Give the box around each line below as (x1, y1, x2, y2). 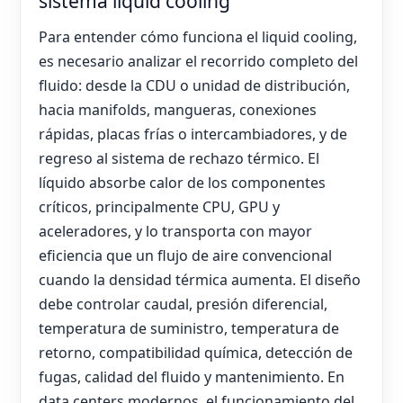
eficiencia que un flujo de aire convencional (39, 245, 332, 265)
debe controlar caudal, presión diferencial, (39, 293, 327, 314)
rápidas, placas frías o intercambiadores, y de (39, 123, 347, 144)
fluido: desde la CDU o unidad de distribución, (39, 75, 350, 95)
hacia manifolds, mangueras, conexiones (39, 99, 317, 120)
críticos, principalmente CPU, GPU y (39, 196, 280, 217)
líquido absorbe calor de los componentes (39, 172, 326, 193)
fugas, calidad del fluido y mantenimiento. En (39, 366, 345, 387)
